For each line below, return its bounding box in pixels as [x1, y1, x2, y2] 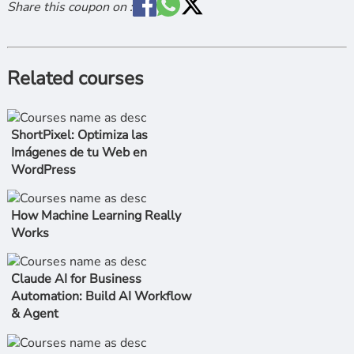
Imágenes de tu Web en [10, 143, 147, 161]
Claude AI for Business [10, 270, 141, 288]
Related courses [6, 66, 144, 92]
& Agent [10, 305, 58, 323]
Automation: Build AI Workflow [10, 288, 191, 306]
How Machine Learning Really [10, 206, 181, 224]
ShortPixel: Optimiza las [10, 126, 148, 144]
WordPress [10, 160, 76, 179]
